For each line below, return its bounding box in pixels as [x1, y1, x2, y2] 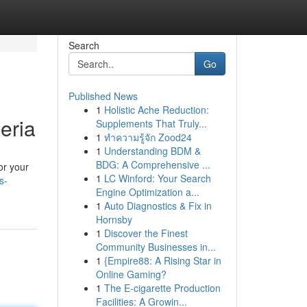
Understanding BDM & [103, 144, 201, 158]
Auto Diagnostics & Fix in [103, 199, 212, 212]
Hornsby [95, 212, 132, 226]
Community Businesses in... [95, 240, 216, 254]
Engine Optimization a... [95, 185, 199, 199]
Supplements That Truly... [95, 116, 207, 130]
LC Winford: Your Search [103, 171, 211, 185]
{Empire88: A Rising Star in [103, 254, 221, 267]
